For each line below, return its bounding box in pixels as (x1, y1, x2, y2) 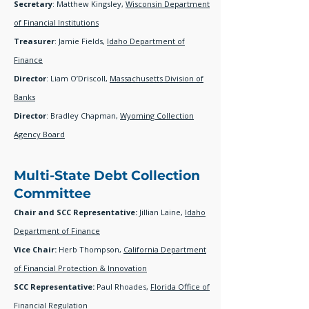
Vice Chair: (14, 244, 59, 255)
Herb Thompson (59, 244, 119, 255)
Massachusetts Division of (110, 73, 203, 83)
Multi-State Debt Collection (14, 168, 200, 183)
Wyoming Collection (120, 110, 194, 121)
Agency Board (14, 129, 65, 139)
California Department (123, 244, 206, 255)
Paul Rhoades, (97, 281, 150, 292)
